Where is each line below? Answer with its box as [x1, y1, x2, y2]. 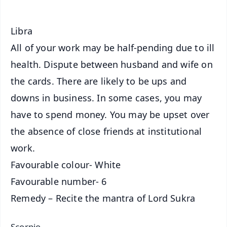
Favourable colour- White [11, 158, 121, 171]
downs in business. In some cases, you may [11, 91, 202, 104]
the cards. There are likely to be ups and [11, 74, 187, 87]
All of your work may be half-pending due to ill [11, 41, 215, 54]
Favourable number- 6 [11, 175, 107, 187]
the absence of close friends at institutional [11, 125, 202, 137]
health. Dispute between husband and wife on [11, 58, 213, 70]
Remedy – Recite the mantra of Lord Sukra [11, 192, 196, 204]
